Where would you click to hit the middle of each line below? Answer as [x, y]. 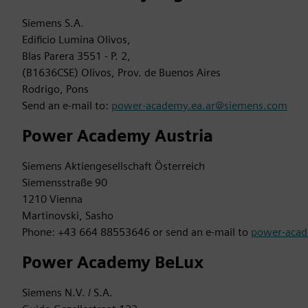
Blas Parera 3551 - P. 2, [76, 56]
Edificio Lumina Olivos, [76, 40]
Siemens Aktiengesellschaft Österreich [113, 166]
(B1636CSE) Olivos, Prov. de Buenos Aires [121, 73]
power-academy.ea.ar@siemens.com [199, 106]
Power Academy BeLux [113, 262]
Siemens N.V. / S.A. [67, 293]
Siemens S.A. [53, 23]
